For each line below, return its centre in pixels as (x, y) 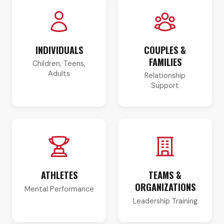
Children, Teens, (59, 64)
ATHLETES (59, 175)
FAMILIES (165, 61)
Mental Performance (59, 189)
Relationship (165, 76)
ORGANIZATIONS (165, 187)
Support (165, 86)
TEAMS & (165, 175)
